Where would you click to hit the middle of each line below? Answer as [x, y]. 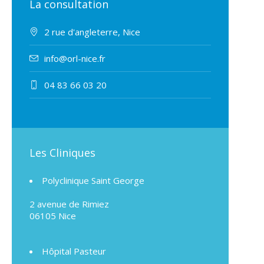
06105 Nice [53, 216]
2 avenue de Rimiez [69, 204]
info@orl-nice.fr [75, 59]
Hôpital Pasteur [74, 251]
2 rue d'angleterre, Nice [92, 32]
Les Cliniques [62, 153]
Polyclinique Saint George [93, 181]
